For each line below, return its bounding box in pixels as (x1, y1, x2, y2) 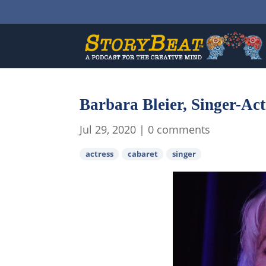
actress (85, 148, 113, 159)
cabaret (127, 148, 158, 159)
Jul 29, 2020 (80, 122, 137, 137)
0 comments (148, 122, 211, 137)
